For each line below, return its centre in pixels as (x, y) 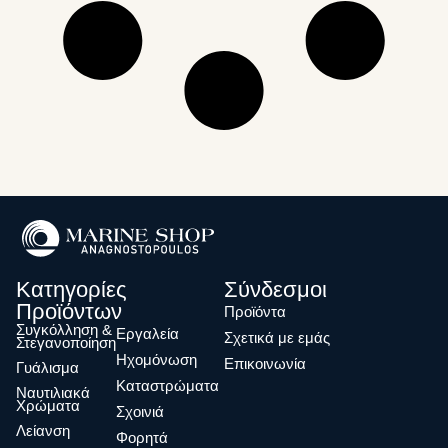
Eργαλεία (147, 334)
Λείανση (43, 431)
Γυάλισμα (47, 368)
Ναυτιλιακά (53, 393)
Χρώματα (48, 406)
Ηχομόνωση (156, 360)
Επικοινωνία (265, 364)
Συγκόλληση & (64, 330)
